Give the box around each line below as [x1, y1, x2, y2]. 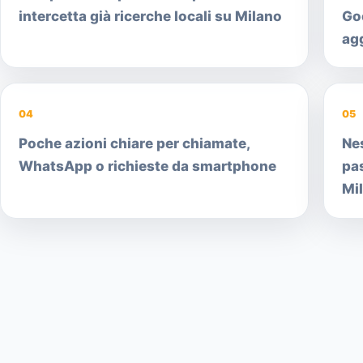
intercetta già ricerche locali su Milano [18, 7, 282, 24]
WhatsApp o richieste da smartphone [18, 158, 276, 175]
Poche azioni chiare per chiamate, [18, 135, 250, 152]
